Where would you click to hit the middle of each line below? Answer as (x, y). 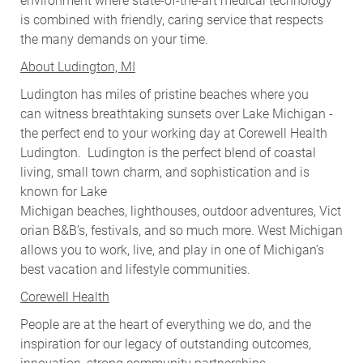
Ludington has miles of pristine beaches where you (164, 94)
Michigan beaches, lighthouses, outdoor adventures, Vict (180, 211)
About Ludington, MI (77, 66)
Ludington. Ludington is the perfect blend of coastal (168, 152)
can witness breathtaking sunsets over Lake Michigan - (176, 113)
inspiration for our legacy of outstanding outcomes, (165, 344)
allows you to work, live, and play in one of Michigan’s (172, 250)
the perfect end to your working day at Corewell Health (173, 133)
